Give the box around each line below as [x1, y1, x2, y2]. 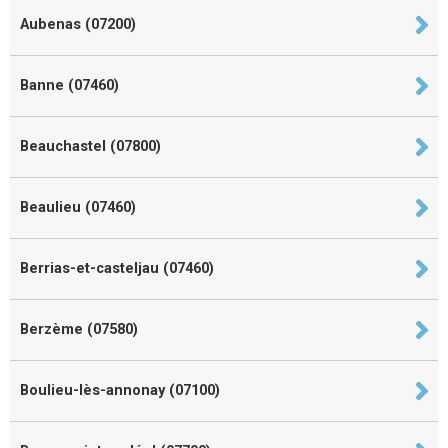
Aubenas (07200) [20, 15, 136, 33]
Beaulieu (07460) [20, 198, 136, 216]
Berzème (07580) [20, 320, 138, 338]
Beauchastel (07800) [20, 137, 161, 155]
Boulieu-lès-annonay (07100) [20, 381, 220, 399]
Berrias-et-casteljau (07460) [20, 259, 214, 277]
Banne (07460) [20, 76, 119, 94]
